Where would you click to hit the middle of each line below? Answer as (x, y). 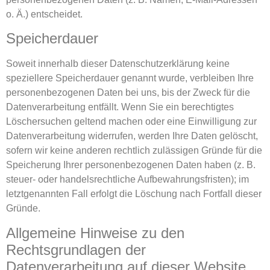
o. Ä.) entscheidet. (44, 14)
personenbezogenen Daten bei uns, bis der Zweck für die (128, 93)
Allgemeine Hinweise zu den (95, 233)
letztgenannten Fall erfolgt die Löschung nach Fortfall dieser (134, 194)
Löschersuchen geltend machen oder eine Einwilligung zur (131, 122)
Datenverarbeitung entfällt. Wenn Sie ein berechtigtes (120, 107)
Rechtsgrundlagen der (76, 250)
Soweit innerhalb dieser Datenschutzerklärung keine (118, 64)
